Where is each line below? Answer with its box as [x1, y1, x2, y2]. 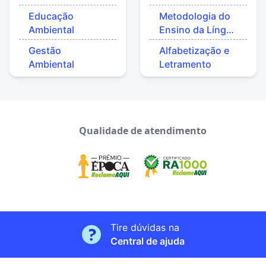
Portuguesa [159, 37, 213, 49]
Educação [28, 9, 74, 22]
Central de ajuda [110, 235, 185, 247]
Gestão [28, 45, 61, 56]
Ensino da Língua [159, 23, 237, 36]
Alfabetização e [159, 45, 229, 56]
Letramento [159, 58, 211, 70]
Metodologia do [159, 9, 230, 22]
